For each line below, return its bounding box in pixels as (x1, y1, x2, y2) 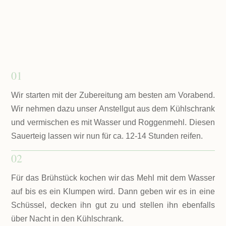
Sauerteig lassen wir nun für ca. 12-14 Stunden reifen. (11, 132, 203, 141)
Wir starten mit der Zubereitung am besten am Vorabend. (11, 91, 215, 100)
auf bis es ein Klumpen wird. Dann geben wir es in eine (11, 187, 215, 196)
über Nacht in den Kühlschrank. (11, 214, 126, 223)
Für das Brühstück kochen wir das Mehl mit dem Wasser (11, 174, 215, 183)
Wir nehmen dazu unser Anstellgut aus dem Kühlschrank (11, 104, 215, 114)
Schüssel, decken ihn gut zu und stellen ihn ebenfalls (11, 201, 215, 210)
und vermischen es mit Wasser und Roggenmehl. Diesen (11, 118, 215, 127)
